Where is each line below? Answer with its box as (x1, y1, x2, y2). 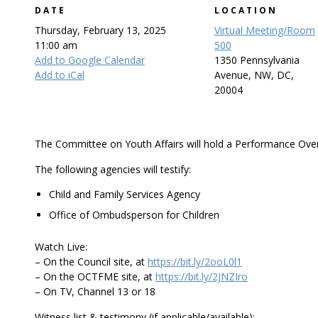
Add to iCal (35, 68, 84, 82)
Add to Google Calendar (35, 53, 145, 67)
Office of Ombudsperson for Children (49, 208, 219, 221)
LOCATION (214, 4, 278, 16)
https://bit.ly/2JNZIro (155, 270, 248, 283)
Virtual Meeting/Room (214, 23, 315, 37)
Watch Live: (35, 240, 87, 253)
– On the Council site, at (35, 255, 148, 268)
